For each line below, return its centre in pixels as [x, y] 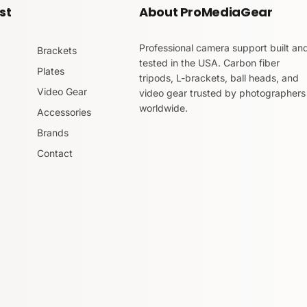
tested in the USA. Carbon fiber [209, 63]
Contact [54, 153]
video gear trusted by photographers [222, 93]
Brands [52, 133]
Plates [50, 71]
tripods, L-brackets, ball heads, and [219, 78]
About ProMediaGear [206, 12]
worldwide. [163, 108]
